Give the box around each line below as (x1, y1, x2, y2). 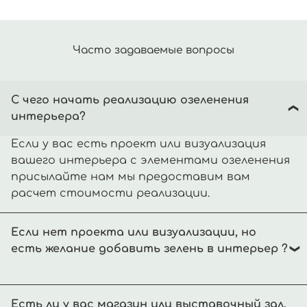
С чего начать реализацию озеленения (11, 94, 249, 107)
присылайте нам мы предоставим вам (11, 171, 250, 184)
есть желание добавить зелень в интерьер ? (11, 243, 288, 256)
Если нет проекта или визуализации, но (11, 226, 256, 239)
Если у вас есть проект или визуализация (11, 138, 266, 151)
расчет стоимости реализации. (11, 187, 213, 200)
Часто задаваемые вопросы (73, 44, 234, 57)
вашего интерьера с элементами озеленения (11, 154, 290, 167)
